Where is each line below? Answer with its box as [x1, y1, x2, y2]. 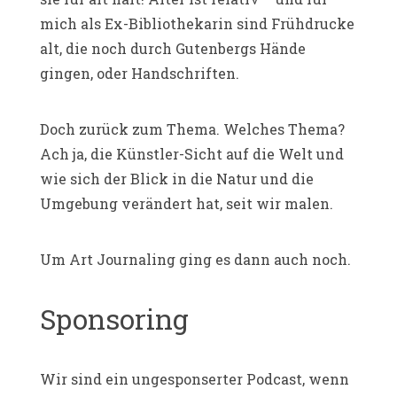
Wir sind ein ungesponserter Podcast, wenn [40, 369, 349, 388]
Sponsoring [40, 300, 189, 337]
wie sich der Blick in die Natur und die [40, 168, 314, 188]
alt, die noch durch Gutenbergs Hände [40, 38, 306, 58]
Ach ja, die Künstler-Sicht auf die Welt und [40, 144, 344, 163]
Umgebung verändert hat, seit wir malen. [40, 193, 333, 213]
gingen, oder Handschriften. [40, 63, 239, 82]
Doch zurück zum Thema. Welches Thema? [40, 119, 345, 138]
